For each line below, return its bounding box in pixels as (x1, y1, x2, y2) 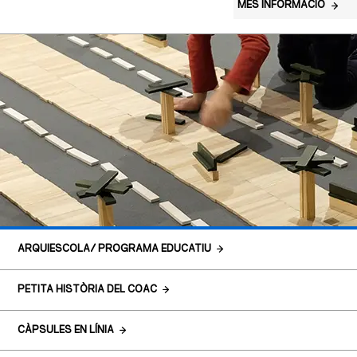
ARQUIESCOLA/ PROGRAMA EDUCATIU (17, 243, 211, 254)
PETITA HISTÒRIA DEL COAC (17, 284, 157, 295)
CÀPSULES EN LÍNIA (17, 324, 114, 335)
